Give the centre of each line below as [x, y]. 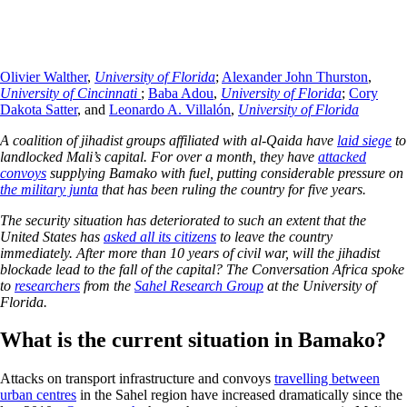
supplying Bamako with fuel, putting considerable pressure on [225, 173]
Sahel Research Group [199, 285]
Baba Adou [181, 93]
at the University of [320, 285]
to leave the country [274, 236]
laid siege [364, 140]
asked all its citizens [160, 236]
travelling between [327, 379]
